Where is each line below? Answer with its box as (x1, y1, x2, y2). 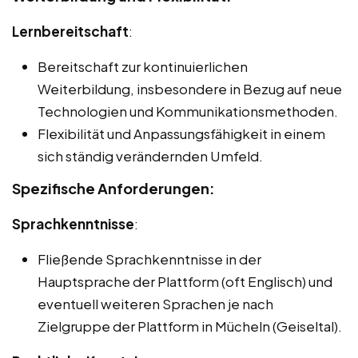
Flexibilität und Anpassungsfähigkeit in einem (38, 125, 325, 143)
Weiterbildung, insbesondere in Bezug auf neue (38, 80, 342, 98)
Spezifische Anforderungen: (12, 179, 215, 198)
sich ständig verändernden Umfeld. (38, 147, 263, 165)
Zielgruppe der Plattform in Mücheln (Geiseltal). (38, 317, 342, 336)
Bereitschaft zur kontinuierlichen (38, 58, 248, 76)
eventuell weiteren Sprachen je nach (38, 295, 273, 313)
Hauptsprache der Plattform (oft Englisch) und (38, 272, 332, 291)
